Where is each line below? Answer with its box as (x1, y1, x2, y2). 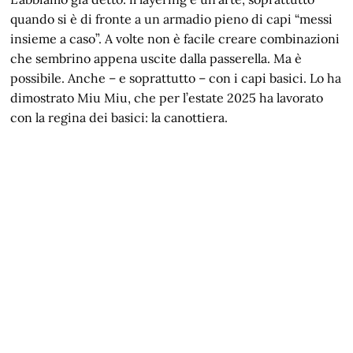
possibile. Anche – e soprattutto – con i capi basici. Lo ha (10, 69, 342, 86)
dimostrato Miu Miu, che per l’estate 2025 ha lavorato (10, 89, 324, 106)
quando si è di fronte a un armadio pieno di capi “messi (10, 10, 333, 27)
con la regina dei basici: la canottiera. (10, 109, 229, 125)
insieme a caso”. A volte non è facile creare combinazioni (10, 30, 340, 46)
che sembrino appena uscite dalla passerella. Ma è (10, 50, 303, 66)
